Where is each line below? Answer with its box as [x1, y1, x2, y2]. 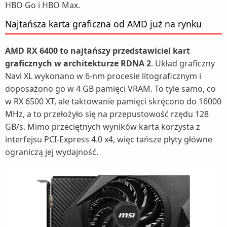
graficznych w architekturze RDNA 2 [5, 58, 151, 69]
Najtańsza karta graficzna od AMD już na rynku [5, 18, 202, 30]
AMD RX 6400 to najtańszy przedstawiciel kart [5, 45, 190, 57]
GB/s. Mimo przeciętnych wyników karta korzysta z [5, 121, 200, 133]
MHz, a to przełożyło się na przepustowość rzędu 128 [5, 108, 209, 120]
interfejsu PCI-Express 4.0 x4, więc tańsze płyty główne [5, 134, 212, 145]
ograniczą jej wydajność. [5, 146, 100, 158]
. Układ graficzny [151, 58, 215, 69]
